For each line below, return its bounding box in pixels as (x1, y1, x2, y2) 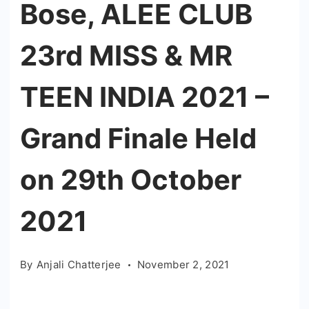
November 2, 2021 (137, 258, 230, 271)
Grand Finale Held (20, 121, 257, 155)
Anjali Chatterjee (36, 258, 121, 271)
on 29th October (20, 163, 241, 197)
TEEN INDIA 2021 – (20, 80, 269, 114)
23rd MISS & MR (20, 39, 232, 72)
